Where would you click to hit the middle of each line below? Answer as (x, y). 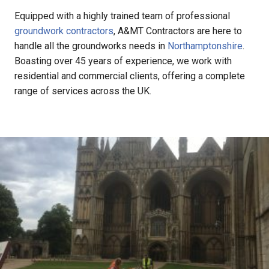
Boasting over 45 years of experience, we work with (123, 61)
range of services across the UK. (83, 91)
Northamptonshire (205, 46)
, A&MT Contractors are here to (178, 31)
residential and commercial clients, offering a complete (130, 76)
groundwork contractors (64, 31)
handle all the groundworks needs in (91, 46)
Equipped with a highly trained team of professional (122, 16)
